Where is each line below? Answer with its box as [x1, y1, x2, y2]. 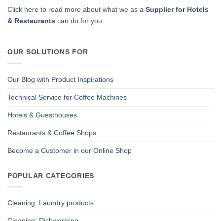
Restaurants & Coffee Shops [7, 129, 96, 137]
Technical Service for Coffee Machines [7, 93, 127, 101]
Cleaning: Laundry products [7, 199, 94, 207]
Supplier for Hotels [146, 5, 209, 13]
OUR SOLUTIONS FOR [7, 48, 88, 56]
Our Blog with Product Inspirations [7, 75, 113, 83]
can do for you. [55, 16, 104, 25]
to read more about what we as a [38, 5, 146, 13]
